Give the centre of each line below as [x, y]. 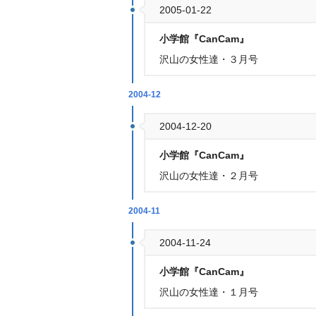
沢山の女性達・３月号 [209, 59]
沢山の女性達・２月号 [209, 176]
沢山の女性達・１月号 [209, 292]
